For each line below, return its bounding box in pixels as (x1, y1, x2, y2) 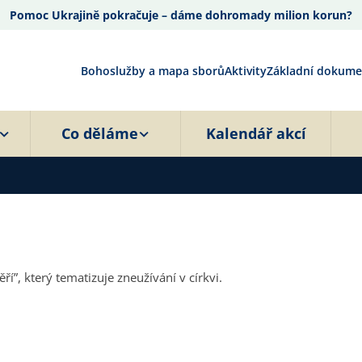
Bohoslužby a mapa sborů (81, 62, 225, 78)
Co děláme (61, 124, 138, 143)
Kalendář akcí (205, 124, 306, 143)
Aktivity (225, 62, 267, 78)
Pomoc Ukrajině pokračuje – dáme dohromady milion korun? (10, 7, 352, 23)
